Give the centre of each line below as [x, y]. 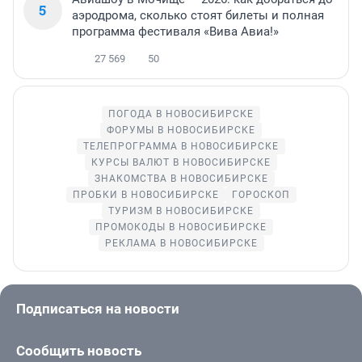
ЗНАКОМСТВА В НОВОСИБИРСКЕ [181, 179]
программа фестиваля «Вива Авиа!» [175, 32]
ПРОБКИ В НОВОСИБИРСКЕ [145, 195]
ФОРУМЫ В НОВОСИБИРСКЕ [181, 130]
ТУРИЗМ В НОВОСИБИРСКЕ [181, 211]
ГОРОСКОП [261, 195]
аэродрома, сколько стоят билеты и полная [198, 16]
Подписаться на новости [98, 309]
